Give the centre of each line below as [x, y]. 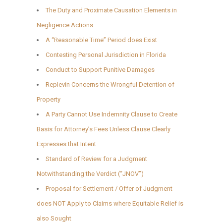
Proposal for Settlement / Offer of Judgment [109, 188]
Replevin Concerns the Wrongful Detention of [110, 84]
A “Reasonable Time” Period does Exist [101, 40]
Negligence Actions [65, 25]
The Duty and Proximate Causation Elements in [111, 10]
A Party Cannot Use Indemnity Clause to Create [111, 114]
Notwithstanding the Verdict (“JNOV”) [90, 173]
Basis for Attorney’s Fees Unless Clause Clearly [104, 129]
